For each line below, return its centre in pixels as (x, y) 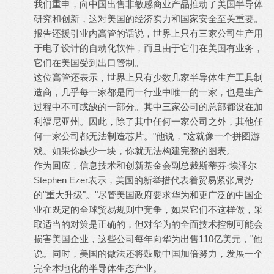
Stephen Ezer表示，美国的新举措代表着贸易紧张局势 (143, 180)
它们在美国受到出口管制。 (89, 63)
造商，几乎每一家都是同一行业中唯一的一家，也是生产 (148, 92)
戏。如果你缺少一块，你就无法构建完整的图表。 (135, 151)
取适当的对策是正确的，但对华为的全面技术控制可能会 (148, 224)
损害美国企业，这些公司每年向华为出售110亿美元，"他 (148, 239)
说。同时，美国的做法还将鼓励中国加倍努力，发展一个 (148, 254)
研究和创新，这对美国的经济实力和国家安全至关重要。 (148, 19)
